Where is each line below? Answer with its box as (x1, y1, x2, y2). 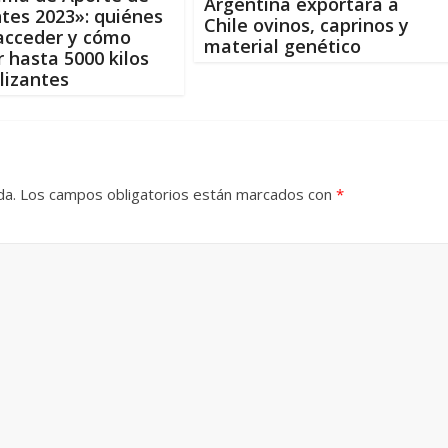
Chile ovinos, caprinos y (204, 13, 409, 38)
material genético (204, 34, 361, 59)
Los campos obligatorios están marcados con (20, 183, 336, 204)
